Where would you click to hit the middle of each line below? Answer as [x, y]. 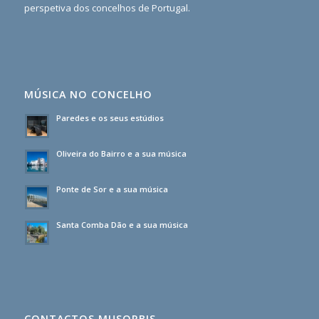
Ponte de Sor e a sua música [112, 189]
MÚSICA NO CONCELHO [88, 95]
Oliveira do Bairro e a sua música [121, 154]
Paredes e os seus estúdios [110, 118]
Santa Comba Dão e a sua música [122, 225]
